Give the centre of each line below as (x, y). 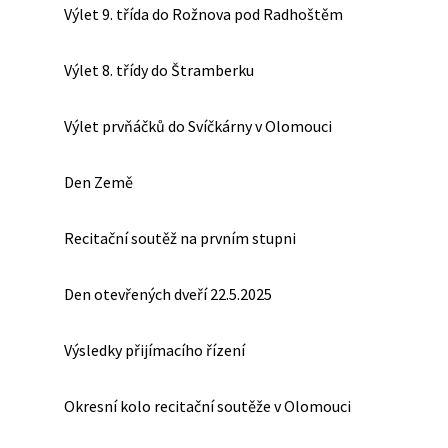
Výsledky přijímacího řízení (154, 350)
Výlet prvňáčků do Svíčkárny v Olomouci (198, 126)
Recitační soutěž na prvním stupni (180, 238)
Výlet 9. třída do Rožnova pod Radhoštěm (203, 14)
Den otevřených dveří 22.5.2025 (168, 294)
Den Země (98, 182)
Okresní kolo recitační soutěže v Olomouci (207, 406)
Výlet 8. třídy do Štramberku (159, 70)
